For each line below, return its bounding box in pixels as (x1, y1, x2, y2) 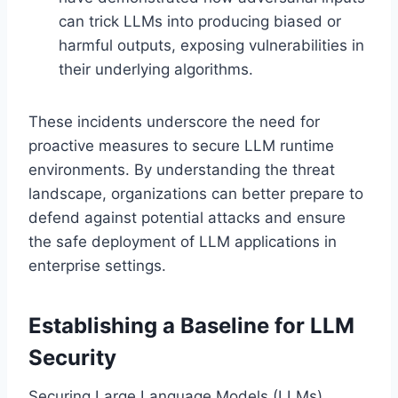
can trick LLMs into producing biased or (59, 12, 341, 30)
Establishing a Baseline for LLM (28, 312, 354, 338)
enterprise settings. (28, 256, 166, 275)
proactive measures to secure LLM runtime (28, 136, 334, 155)
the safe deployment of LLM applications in (28, 232, 337, 251)
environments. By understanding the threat (28, 160, 335, 179)
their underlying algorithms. (59, 60, 253, 78)
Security (28, 344, 116, 370)
